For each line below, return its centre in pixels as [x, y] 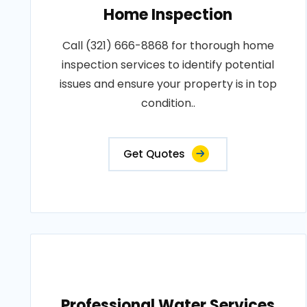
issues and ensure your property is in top [168, 84]
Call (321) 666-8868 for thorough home [168, 46]
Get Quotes [155, 154]
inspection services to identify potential [168, 65]
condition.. [168, 103]
